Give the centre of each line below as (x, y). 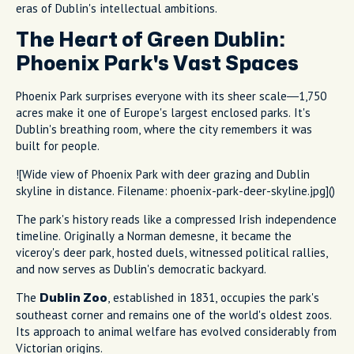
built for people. (58, 145)
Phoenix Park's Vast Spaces (157, 64)
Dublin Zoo (73, 298)
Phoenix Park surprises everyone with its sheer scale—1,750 (171, 96)
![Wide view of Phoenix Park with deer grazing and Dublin (163, 174)
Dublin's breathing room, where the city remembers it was (164, 129)
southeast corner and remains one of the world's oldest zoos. (174, 314)
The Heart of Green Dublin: (151, 40)
